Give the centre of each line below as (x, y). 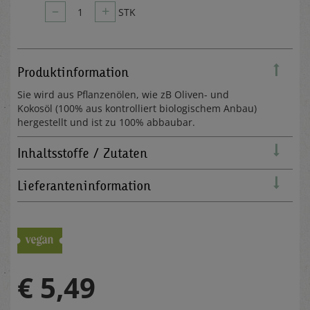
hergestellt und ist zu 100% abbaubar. (108, 122)
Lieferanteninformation (84, 185)
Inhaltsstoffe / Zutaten (82, 153)
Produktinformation (73, 72)
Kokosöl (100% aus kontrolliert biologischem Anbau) (137, 108)
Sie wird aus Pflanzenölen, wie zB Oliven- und (123, 94)
